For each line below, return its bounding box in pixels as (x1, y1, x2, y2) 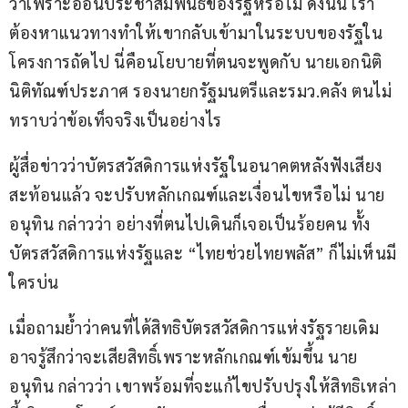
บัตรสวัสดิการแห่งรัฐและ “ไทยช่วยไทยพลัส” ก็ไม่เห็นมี (9, 242, 397, 264)
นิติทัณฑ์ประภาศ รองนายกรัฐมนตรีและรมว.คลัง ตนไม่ (9, 80, 392, 102)
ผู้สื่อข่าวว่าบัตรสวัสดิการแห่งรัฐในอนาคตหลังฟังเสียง (9, 155, 382, 177)
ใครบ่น (9, 271, 59, 293)
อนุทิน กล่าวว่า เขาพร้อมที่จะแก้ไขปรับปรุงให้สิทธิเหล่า (9, 375, 397, 397)
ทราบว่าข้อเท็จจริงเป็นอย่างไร (9, 109, 222, 131)
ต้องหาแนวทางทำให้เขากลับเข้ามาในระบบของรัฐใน (9, 22, 382, 44)
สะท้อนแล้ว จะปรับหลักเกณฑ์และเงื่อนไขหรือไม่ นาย (9, 184, 385, 206)
